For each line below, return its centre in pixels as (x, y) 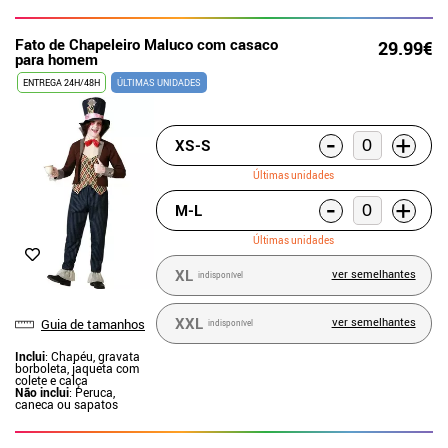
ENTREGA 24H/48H (61, 82)
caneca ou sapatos (66, 404)
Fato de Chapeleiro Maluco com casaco (146, 43)
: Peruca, (92, 392)
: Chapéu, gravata (92, 356)
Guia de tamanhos (93, 324)
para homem (56, 58)
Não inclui (42, 392)
